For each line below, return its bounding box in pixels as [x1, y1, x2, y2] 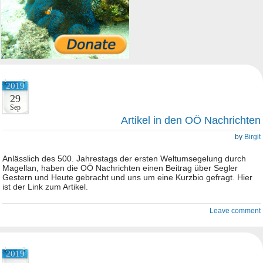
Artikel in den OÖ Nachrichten [121, 114, 261, 126]
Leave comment [210, 207, 261, 215]
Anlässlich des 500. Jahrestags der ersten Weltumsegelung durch [2, 154, 246, 163]
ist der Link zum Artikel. [2, 182, 88, 191]
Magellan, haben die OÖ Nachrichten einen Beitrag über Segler [2, 163, 238, 173]
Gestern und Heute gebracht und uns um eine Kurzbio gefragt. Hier [2, 173, 252, 182]
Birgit [244, 133, 261, 141]
